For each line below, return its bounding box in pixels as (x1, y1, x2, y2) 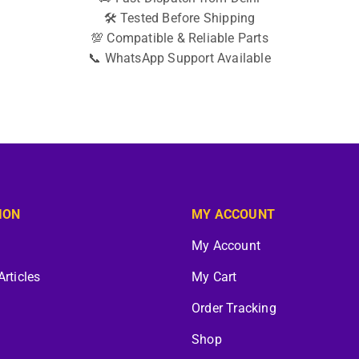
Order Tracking (191, 301, 276, 316)
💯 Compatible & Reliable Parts (91, 30, 268, 46)
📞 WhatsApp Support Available (88, 50, 271, 67)
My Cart (191, 269, 237, 284)
